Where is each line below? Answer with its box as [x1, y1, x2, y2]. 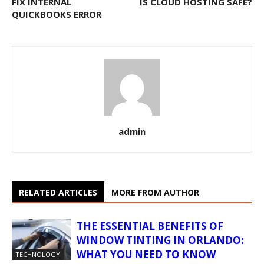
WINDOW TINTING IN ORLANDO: [77, 233, 244, 247]
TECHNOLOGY [15, 250, 60, 259]
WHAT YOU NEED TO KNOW [77, 247, 216, 262]
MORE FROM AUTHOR [111, 187, 199, 199]
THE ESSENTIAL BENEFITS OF [77, 219, 223, 233]
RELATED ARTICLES [19, 187, 97, 199]
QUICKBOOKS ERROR [12, 8, 101, 21]
